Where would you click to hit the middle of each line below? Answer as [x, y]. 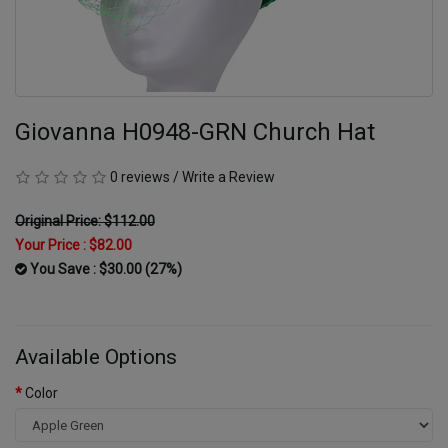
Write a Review [228, 177]
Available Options [96, 357]
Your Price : [52, 245]
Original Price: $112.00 [85, 221]
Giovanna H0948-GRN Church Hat [195, 132]
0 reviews [140, 177]
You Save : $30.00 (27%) [104, 269]
